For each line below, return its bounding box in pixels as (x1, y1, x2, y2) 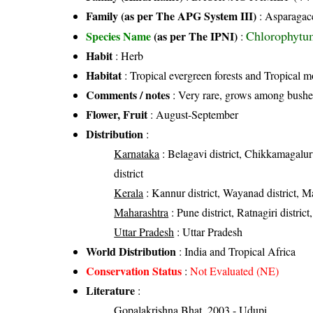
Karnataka (114, 145, 160, 161)
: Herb (112, 48, 144, 63)
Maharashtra (114, 204, 169, 219)
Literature (86, 282, 136, 298)
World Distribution (86, 242, 177, 259)
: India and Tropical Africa (176, 243, 296, 259)
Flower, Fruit (86, 105, 148, 122)
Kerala (114, 184, 144, 200)
